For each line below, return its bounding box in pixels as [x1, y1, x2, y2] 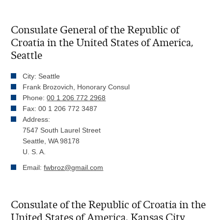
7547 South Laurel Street [23, 126, 101, 135]
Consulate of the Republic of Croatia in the [11, 198, 206, 212]
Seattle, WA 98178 [23, 137, 80, 145]
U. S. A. [23, 148, 46, 156]
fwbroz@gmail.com [44, 164, 104, 172]
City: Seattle [23, 72, 60, 81]
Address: [23, 115, 51, 124]
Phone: [23, 94, 47, 102]
